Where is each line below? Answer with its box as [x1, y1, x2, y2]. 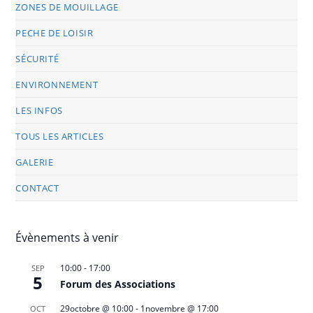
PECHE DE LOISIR [15, 26, 94, 39]
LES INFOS [15, 103, 63, 117]
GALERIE [15, 155, 54, 168]
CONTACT [15, 181, 59, 194]
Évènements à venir [15, 229, 119, 245]
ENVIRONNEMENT [15, 78, 99, 91]
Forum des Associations [60, 277, 176, 291]
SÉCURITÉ [15, 52, 59, 65]
